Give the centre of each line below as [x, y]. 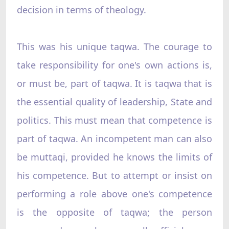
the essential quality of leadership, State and [114, 101]
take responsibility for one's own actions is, [114, 65]
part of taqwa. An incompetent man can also [114, 138]
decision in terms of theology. [81, 9]
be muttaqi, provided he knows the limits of [114, 157]
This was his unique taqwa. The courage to [114, 46]
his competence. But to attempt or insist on [114, 175]
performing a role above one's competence [114, 193]
